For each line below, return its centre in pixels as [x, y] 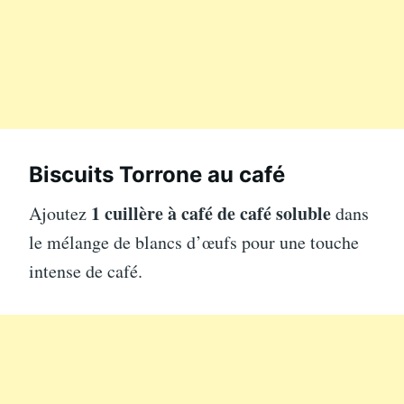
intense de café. [86, 271]
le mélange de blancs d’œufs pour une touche [194, 242]
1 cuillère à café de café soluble [211, 213]
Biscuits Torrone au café [157, 174]
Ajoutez [60, 213]
